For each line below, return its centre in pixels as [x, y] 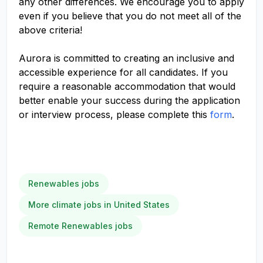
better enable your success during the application [129, 100]
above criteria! [50, 30]
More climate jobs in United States [99, 205]
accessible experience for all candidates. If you [123, 72]
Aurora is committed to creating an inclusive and [127, 58]
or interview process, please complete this [114, 114]
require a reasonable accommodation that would [127, 86]
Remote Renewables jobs [80, 226]
